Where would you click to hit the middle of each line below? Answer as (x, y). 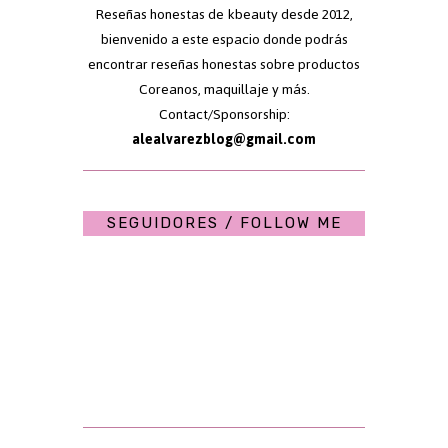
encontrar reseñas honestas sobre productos (224, 65)
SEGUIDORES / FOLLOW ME (224, 223)
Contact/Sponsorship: (224, 115)
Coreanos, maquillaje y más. (224, 90)
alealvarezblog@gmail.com (224, 140)
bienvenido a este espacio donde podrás (224, 40)
